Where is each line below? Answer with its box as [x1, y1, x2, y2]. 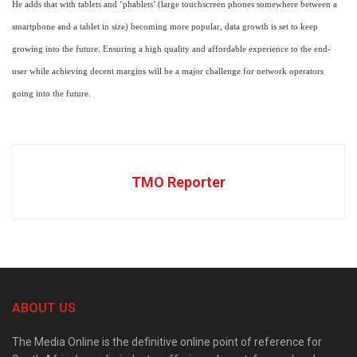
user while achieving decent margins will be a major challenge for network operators [12, 67, 324, 76]
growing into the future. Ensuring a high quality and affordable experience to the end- [12, 45, 331, 54]
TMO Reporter [131, 174, 226, 191]
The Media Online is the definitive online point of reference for [12, 335, 322, 349]
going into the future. [12, 89, 96, 99]
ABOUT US [12, 300, 76, 316]
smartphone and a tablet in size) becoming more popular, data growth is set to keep [12, 22, 318, 32]
